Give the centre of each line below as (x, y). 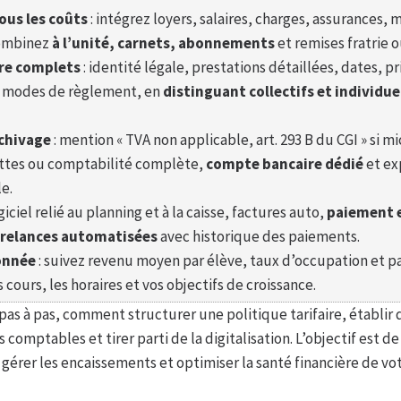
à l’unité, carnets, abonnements (163, 43)
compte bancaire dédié (285, 164)
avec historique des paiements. (259, 237)
